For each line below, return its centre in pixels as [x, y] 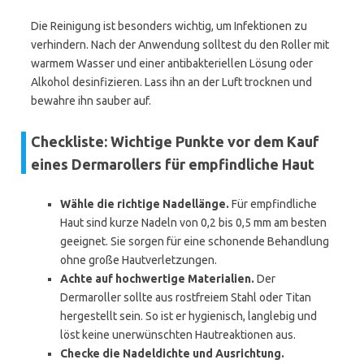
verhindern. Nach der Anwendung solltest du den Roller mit [180, 45]
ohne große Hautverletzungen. [139, 260]
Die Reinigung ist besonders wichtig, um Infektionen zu [169, 26]
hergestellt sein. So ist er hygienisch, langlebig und [188, 316]
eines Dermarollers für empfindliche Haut [173, 164]
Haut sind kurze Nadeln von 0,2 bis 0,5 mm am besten [193, 223]
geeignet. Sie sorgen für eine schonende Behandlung [195, 241]
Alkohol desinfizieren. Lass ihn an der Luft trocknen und [171, 82]
